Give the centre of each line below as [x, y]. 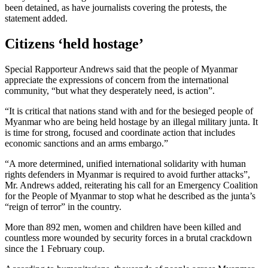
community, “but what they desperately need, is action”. [110, 90]
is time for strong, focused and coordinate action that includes [120, 132]
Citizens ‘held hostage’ [74, 43]
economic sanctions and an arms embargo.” [86, 143]
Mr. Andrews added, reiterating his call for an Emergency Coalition [131, 185]
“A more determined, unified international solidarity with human [125, 163]
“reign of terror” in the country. [63, 206]
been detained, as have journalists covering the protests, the [116, 7]
